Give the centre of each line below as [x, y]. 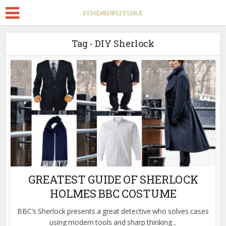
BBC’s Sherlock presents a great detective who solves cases [113, 211]
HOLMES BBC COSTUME [113, 193]
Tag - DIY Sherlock [113, 43]
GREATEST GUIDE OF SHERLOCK [113, 179]
